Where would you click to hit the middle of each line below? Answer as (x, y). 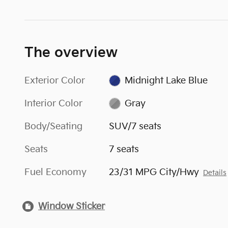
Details (215, 173)
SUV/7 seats (135, 126)
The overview (71, 53)
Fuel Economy (55, 172)
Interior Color (53, 103)
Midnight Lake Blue (166, 80)
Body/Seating (53, 126)
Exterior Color (55, 80)
